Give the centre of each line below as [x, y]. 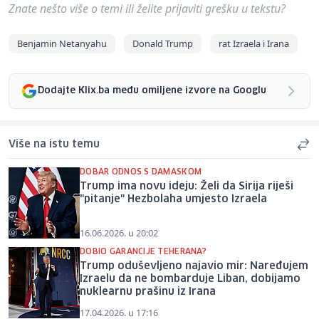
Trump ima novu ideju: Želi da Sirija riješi [187, 186]
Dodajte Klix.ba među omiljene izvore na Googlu [152, 91]
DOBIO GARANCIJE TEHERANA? [143, 251]
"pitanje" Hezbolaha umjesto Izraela [173, 199]
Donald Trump [163, 43]
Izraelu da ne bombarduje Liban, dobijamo [190, 279]
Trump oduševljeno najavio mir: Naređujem [194, 266]
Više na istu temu [54, 144]
